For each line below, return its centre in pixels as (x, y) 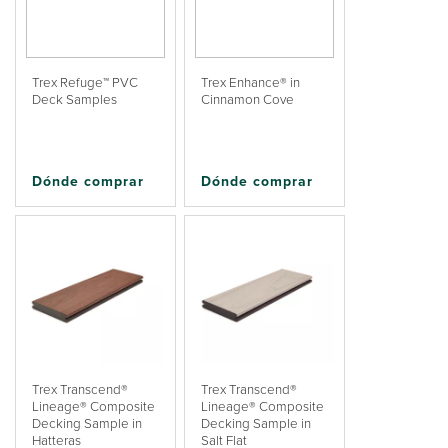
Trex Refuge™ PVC (85, 82)
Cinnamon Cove (247, 99)
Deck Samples (74, 99)
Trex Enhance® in (250, 82)
